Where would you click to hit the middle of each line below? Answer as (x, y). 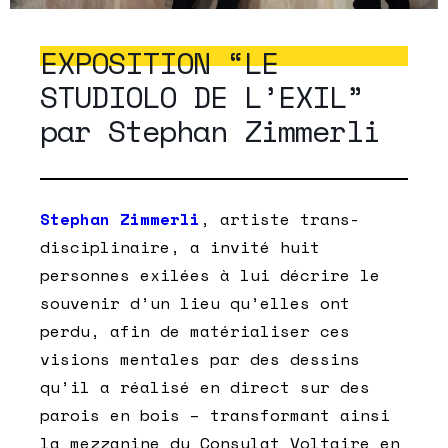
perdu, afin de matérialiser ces (195, 330)
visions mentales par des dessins (200, 358)
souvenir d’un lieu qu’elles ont (195, 302)
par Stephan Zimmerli (210, 130)
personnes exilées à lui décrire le (210, 274)
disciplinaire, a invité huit (180, 246)
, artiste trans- (280, 218)
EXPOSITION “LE (159, 62)
